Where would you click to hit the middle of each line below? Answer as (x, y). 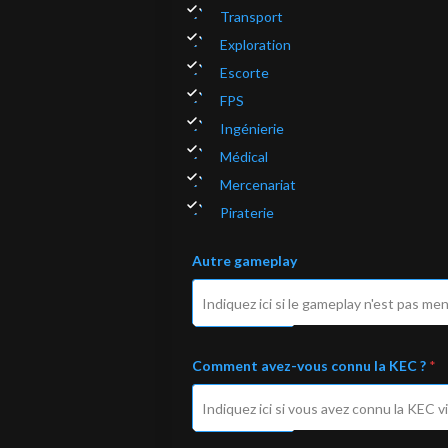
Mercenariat (258, 184)
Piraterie (247, 212)
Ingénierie (252, 128)
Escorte (244, 72)
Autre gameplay (244, 260)
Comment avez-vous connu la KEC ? (310, 365)
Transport (251, 16)
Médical (244, 156)
